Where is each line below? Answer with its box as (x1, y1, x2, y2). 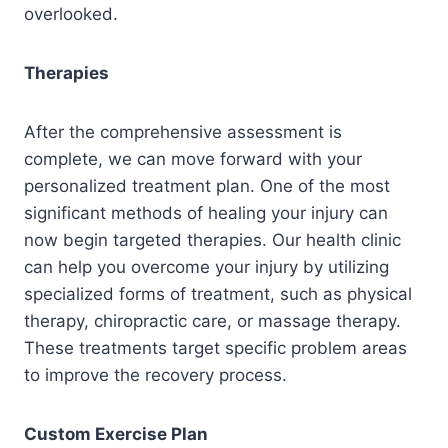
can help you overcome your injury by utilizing (24, 257, 389, 278)
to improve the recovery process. (24, 365, 287, 386)
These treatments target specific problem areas (24, 338, 407, 359)
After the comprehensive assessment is (24, 122, 342, 143)
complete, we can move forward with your (24, 149, 362, 170)
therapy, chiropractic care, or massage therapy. (24, 311, 401, 332)
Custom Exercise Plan (24, 424, 208, 445)
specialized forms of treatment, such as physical (24, 284, 412, 305)
